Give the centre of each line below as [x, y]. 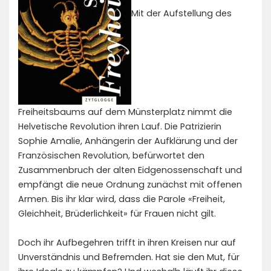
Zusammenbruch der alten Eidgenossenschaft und [130, 170]
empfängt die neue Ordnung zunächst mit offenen [130, 184]
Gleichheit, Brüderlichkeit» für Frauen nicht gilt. [117, 214]
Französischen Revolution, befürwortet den [111, 155]
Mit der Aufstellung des [181, 13]
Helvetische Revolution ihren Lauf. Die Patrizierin [120, 126]
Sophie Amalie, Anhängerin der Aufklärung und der [128, 141]
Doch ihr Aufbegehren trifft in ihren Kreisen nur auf [127, 243]
